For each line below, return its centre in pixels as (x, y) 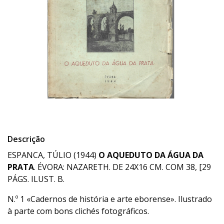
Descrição (26, 139)
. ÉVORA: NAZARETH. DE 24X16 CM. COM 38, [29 (122, 167)
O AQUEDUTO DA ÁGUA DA (151, 155)
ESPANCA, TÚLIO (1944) (53, 155)
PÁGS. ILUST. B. (36, 179)
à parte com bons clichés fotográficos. (78, 211)
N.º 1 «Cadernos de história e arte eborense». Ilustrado (110, 199)
